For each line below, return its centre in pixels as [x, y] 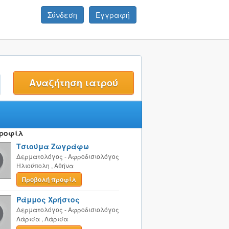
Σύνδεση [62, 15]
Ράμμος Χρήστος [48, 199]
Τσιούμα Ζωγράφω [52, 146]
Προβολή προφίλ [49, 179]
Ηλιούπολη [33, 165]
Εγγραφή [112, 15]
